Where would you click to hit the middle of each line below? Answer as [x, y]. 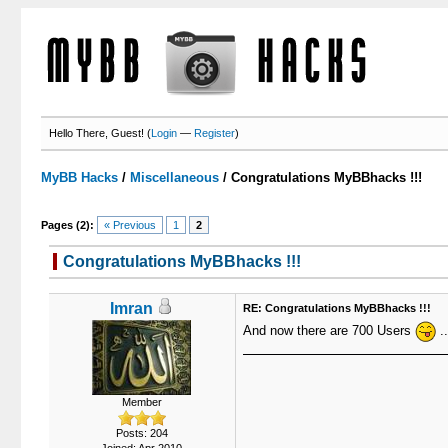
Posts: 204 [141, 433]
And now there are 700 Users [328, 330]
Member [141, 402]
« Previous [130, 225]
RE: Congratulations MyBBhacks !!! [336, 308]
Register [215, 133]
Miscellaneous [175, 177]
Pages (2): [68, 225]
